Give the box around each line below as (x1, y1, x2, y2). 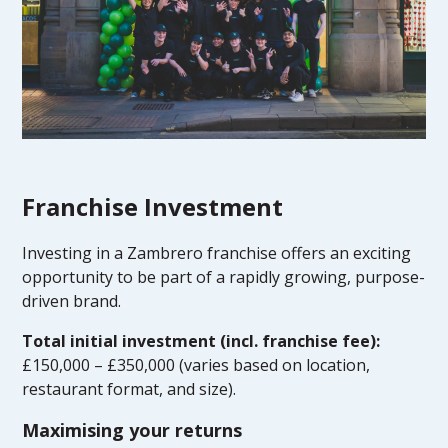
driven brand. (22, 289, 122, 312)
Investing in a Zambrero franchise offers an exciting (22, 241, 412, 264)
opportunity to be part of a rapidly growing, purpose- (22, 265, 426, 288)
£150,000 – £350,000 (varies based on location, (22, 353, 371, 376)
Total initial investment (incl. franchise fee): (22, 329, 381, 352)
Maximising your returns (22, 417, 243, 442)
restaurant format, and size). (22, 377, 237, 400)
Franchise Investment (22, 189, 284, 223)
